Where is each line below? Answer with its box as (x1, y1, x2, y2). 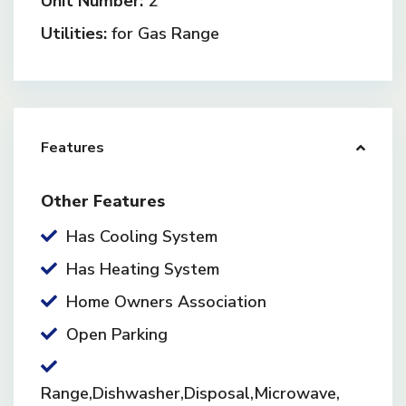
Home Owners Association (66, 291, 266, 313)
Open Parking (66, 324, 168, 345)
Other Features (41, 190, 165, 212)
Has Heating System (66, 258, 219, 280)
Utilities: (41, 23, 107, 44)
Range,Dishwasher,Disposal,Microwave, (41, 382, 340, 404)
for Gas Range (107, 23, 219, 44)
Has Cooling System (66, 226, 217, 247)
